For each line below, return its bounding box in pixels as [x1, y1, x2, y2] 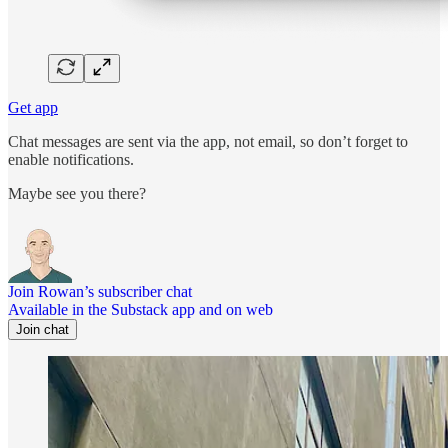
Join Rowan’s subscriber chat [8, 283, 192, 301]
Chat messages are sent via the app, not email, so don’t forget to [8, 133, 408, 151]
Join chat [16, 322, 69, 338]
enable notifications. [8, 151, 134, 169]
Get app [8, 99, 58, 117]
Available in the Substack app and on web [8, 301, 273, 319]
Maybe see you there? [8, 185, 146, 203]
